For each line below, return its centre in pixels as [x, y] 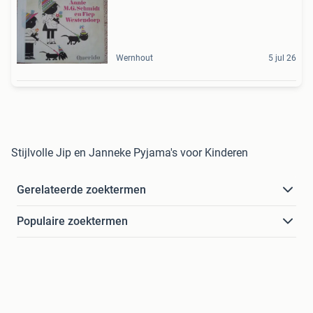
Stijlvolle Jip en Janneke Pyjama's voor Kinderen [130, 153]
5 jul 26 [282, 58]
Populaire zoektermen [72, 221]
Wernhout [134, 58]
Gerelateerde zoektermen [81, 190]
